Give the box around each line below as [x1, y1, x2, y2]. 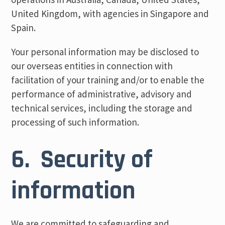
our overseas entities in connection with [11, 60, 173, 72]
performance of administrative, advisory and [11, 88, 192, 100]
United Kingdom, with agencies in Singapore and [11, 8, 209, 20]
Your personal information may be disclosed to [11, 46, 199, 58]
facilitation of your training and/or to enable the [11, 74, 205, 86]
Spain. [11, 22, 36, 34]
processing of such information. [11, 116, 140, 128]
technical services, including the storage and [11, 102, 193, 114]
